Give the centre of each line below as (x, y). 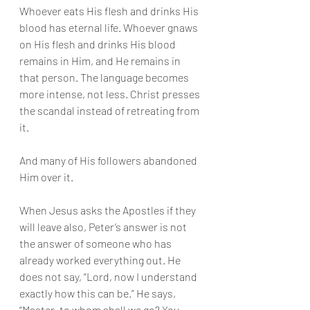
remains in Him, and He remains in (101, 61)
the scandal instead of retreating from (110, 110)
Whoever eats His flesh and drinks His (110, 11)
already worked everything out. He (101, 260)
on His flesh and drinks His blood (99, 44)
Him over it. (46, 177)
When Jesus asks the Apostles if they (109, 210)
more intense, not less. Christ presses (111, 94)
